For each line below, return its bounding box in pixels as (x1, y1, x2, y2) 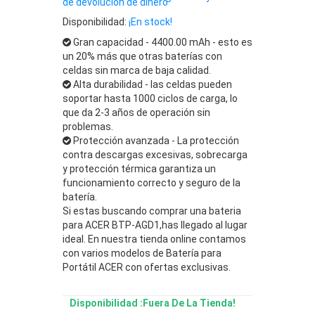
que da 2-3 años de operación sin (63, 106, 210, 118)
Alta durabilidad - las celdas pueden (71, 78, 232, 90)
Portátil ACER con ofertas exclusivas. (63, 261, 231, 273)
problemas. (63, 120, 113, 132)
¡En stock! (129, 15, 172, 27)
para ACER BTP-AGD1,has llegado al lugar (63, 219, 247, 231)
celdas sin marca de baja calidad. (63, 64, 211, 76)
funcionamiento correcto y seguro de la (63, 176, 240, 188)
